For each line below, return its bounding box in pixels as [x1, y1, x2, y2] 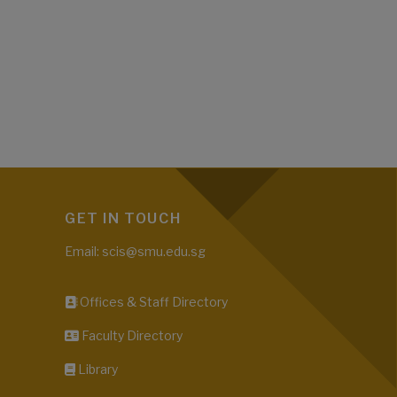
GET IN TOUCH [65, 210, 182, 228]
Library [75, 362, 118, 378]
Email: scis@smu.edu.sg [65, 244, 206, 260]
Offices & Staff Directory [77, 294, 228, 310]
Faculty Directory [79, 328, 183, 344]
